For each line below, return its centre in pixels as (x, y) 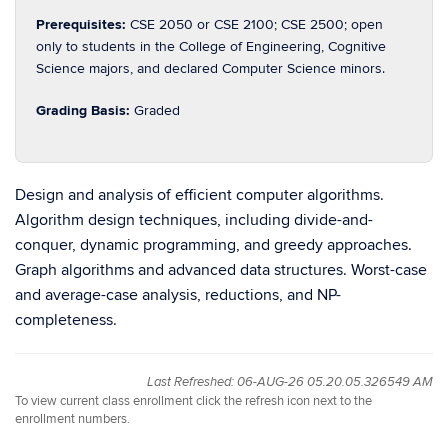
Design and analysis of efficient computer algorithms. (199, 195)
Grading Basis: (85, 110)
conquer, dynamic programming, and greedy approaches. (213, 245)
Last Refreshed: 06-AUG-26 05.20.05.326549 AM (290, 382)
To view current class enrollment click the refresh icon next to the (193, 401)
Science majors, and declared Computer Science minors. (210, 68)
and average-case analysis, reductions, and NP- (178, 295)
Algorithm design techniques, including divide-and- (194, 220)
